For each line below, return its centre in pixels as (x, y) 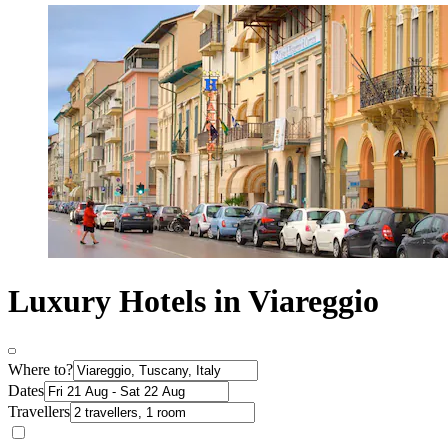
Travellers (39, 411)
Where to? (40, 369)
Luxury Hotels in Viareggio (193, 301)
